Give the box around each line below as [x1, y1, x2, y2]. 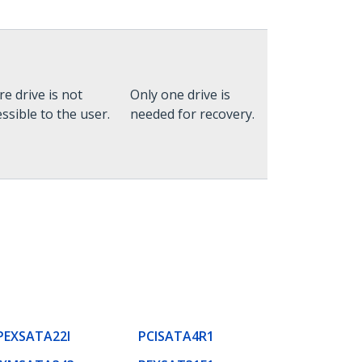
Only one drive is [130, 86, 230, 103]
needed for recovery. [130, 105, 255, 123]
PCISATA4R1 [138, 326, 214, 345]
